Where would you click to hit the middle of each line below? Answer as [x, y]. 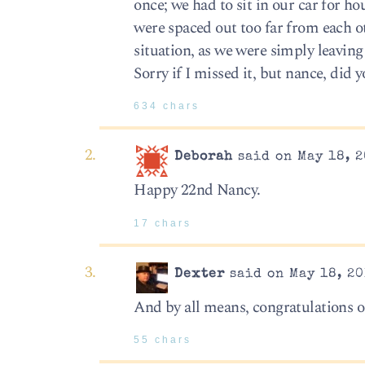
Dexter [200, 274]
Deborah [204, 158]
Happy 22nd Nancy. [197, 191]
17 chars [163, 223]
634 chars [167, 106]
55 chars [163, 340]
